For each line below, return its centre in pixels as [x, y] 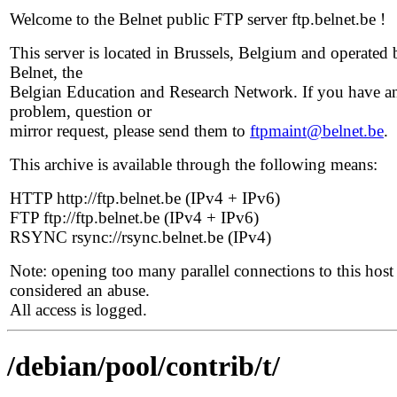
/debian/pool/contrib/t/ [144, 366]
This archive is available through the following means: [194, 164]
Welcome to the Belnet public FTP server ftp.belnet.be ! [198, 19]
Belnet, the [46, 72]
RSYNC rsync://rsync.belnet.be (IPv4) [140, 237]
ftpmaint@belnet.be [317, 131]
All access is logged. [78, 310]
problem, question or [81, 111]
